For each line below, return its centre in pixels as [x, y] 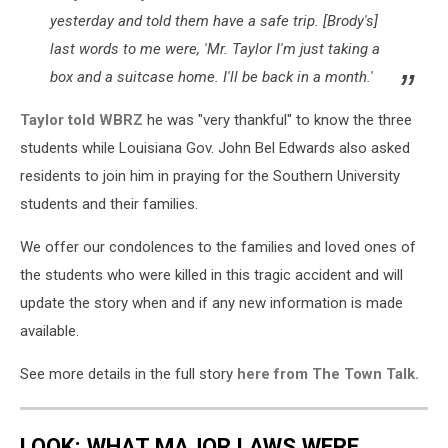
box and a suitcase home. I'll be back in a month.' [211, 77]
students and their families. [109, 204]
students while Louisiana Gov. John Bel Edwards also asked [215, 148]
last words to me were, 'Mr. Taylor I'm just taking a [215, 49]
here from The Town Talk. [328, 374]
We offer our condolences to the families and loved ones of [218, 247]
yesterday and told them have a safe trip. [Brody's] [214, 21]
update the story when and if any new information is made [211, 303]
